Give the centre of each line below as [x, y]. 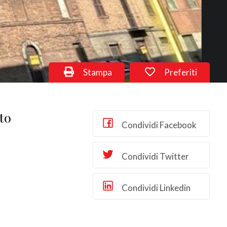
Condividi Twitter [154, 156]
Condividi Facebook [158, 125]
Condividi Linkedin [155, 188]
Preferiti [180, 72]
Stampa [97, 72]
